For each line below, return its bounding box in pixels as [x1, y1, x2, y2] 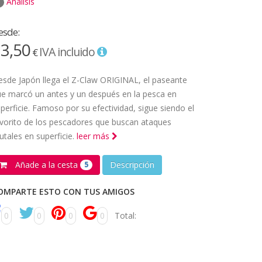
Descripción [110, 158, 154, 170]
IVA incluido [39, 43, 97, 60]
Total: [115, 210, 136, 222]
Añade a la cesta [13, 158, 80, 170]
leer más [77, 130, 112, 142]
